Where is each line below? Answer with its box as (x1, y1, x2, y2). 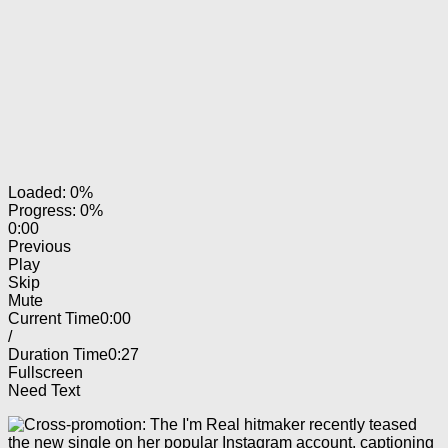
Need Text (8, 381, 80, 399)
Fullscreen (8, 363, 83, 381)
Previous (8, 237, 71, 255)
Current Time (8, 309, 100, 327)
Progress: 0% (8, 201, 103, 219)
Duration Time (8, 345, 108, 363)
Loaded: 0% (8, 183, 93, 201)
